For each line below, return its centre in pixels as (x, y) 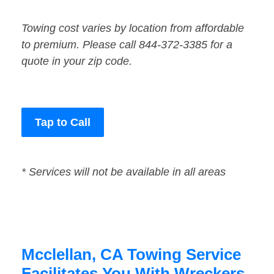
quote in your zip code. (77, 61)
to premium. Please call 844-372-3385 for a (127, 45)
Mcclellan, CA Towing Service (131, 255)
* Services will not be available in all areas (124, 172)
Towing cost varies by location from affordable (133, 28)
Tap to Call (63, 123)
